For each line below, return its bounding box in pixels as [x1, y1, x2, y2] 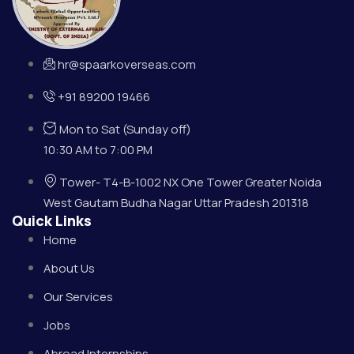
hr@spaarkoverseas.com [58, 56, 196, 73]
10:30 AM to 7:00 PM [43, 141, 153, 159]
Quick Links [12, 211, 92, 231]
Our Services [43, 288, 113, 306]
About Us [43, 260, 95, 277]
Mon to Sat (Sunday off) [59, 121, 191, 138]
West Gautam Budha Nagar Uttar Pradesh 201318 [43, 194, 309, 212]
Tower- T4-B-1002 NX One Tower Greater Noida [59, 174, 322, 191]
